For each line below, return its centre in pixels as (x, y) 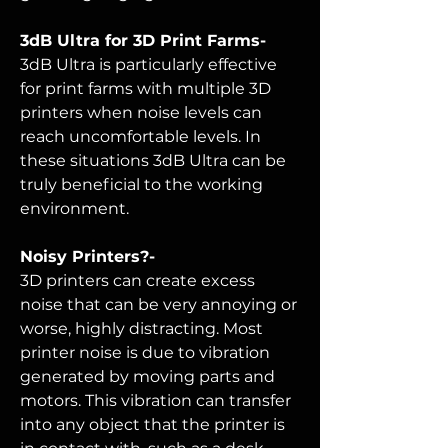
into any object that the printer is (152, 424)
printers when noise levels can (141, 112)
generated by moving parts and (147, 376)
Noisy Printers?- (87, 256)
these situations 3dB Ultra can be (153, 160)
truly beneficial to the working (141, 184)
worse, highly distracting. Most (141, 328)
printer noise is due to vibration (145, 352)
